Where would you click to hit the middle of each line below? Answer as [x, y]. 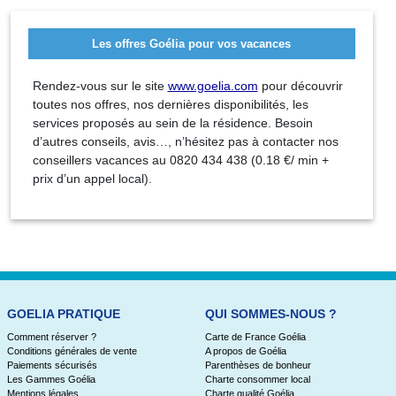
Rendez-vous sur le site [100, 85]
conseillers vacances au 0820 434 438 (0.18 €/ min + [180, 160]
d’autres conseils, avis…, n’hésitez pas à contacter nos [185, 141]
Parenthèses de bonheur [258, 365]
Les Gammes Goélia [51, 379]
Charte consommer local [257, 379]
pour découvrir [300, 85]
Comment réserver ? [51, 336]
